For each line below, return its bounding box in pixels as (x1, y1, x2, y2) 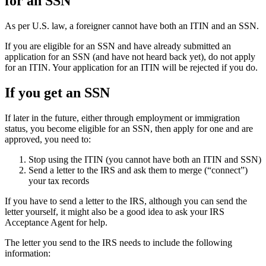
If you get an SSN (5, 85, 110, 101)
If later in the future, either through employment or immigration (5, 113, 240, 123)
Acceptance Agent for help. (5, 217, 107, 228)
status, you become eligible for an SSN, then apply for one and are (5, 123, 253, 134)
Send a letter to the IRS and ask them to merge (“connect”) (28, 165, 248, 176)
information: (5, 248, 50, 259)
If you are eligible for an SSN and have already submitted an (5, 41, 231, 52)
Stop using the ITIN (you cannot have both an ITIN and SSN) (28, 154, 261, 165)
